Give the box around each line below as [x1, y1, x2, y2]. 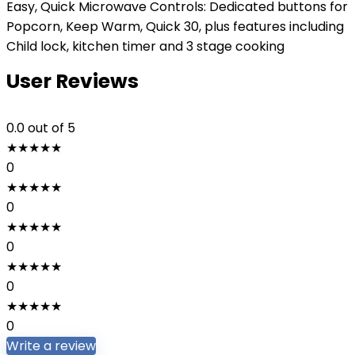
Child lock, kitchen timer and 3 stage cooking [6, 37, 284, 55]
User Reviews [6, 67, 139, 95]
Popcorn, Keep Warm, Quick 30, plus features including [6, 17, 344, 36]
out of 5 [28, 119, 75, 137]
